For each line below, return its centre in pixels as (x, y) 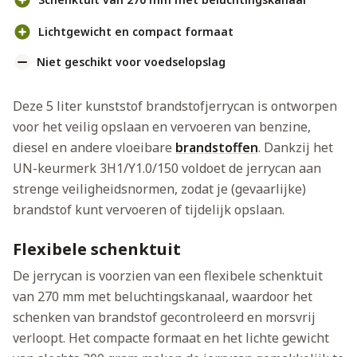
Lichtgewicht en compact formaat (136, 32)
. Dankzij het (296, 148)
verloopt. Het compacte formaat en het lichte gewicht (171, 338)
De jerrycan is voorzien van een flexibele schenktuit (168, 276)
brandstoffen (217, 148)
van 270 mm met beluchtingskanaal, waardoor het (163, 297)
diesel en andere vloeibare (94, 148)
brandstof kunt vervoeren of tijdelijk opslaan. (149, 210)
